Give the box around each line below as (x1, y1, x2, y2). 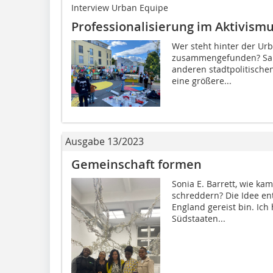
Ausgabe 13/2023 (65, 134, 144, 148)
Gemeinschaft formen (71, 155, 202, 172)
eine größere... (171, 74, 232, 87)
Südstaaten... (171, 212, 225, 224)
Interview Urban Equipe (71, 1, 168, 13)
